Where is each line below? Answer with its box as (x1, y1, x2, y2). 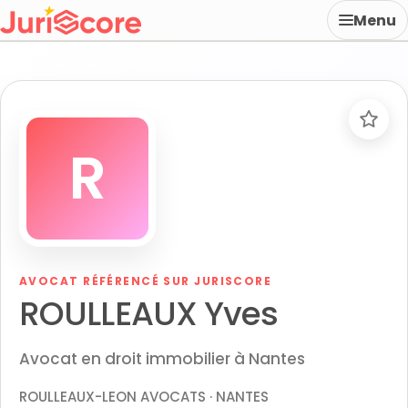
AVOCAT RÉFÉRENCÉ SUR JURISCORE (19, 273, 272, 289)
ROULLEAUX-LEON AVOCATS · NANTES (19, 387, 269, 406)
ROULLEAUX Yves (19, 291, 279, 337)
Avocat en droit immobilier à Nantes (19, 348, 305, 370)
